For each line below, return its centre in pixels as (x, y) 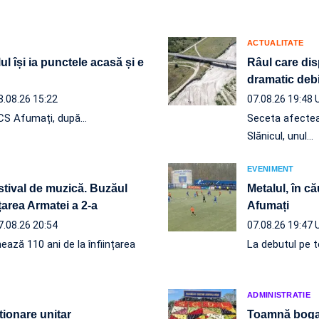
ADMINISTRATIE (279, 294)
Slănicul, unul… (280, 136)
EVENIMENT (271, 168)
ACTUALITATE (276, 42)
